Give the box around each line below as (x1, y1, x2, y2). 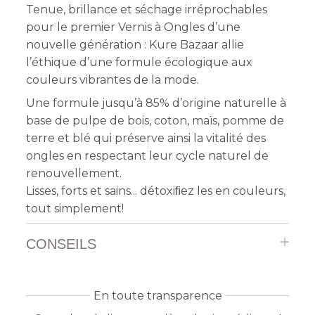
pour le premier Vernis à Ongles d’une (26, 20, 241, 34)
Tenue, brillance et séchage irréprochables (26, 2, 268, 16)
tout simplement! (26, 201, 124, 215)
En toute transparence (93, 288, 222, 302)
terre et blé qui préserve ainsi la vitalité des (26, 131, 266, 145)
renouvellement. (26, 166, 122, 180)
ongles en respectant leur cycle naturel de (26, 148, 269, 162)
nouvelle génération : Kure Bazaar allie (26, 37, 245, 51)
